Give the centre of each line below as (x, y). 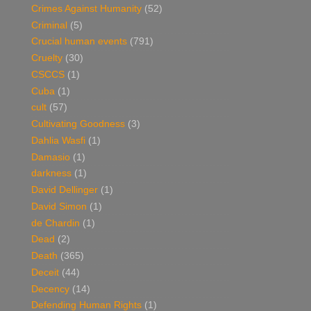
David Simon (59, 206)
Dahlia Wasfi (58, 140)
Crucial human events (79, 42)
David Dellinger (65, 190)
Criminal (49, 25)
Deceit (45, 272)
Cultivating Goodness (78, 124)
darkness (51, 174)
